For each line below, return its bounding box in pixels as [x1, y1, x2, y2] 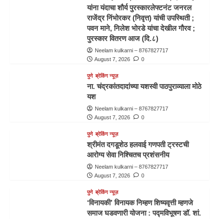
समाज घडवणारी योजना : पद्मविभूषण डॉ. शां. [87, 208, 201, 217]
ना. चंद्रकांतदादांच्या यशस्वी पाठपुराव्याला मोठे [87, 82, 201, 90]
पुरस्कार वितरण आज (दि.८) [87, 34, 158, 43]
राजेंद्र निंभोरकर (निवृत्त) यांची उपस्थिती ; [87, 13, 194, 22]
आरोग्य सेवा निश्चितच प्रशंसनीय [87, 150, 169, 159]
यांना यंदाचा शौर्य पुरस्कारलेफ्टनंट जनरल [87, 3, 192, 12]
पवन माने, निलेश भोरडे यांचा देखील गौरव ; [87, 23, 195, 32]
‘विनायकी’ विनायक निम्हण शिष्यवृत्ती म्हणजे [87, 198, 193, 207]
